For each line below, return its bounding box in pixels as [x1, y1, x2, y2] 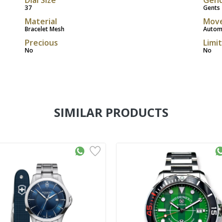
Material [24, 15, 57, 27]
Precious [24, 37, 58, 48]
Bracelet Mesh [24, 24, 64, 33]
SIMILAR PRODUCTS [54, 104, 168, 120]
